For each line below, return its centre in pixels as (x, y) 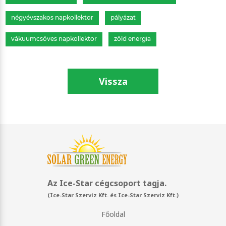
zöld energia (133, 38)
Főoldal (113, 214)
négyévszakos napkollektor (52, 17)
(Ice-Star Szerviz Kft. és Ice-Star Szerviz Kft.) (113, 195)
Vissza (113, 81)
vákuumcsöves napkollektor (54, 38)
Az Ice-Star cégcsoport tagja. (107, 183)
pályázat (123, 17)
